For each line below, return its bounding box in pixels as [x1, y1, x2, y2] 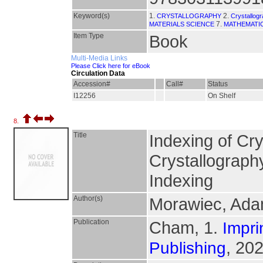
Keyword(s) [73, 12, 110, 20]
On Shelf [208, 92, 235, 100]
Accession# [73, 80, 110, 88]
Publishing [149, 239, 226, 257]
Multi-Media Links [71, 54, 127, 62]
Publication [73, 218, 109, 226]
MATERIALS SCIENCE [149, 21, 214, 28]
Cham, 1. [149, 218, 222, 237]
